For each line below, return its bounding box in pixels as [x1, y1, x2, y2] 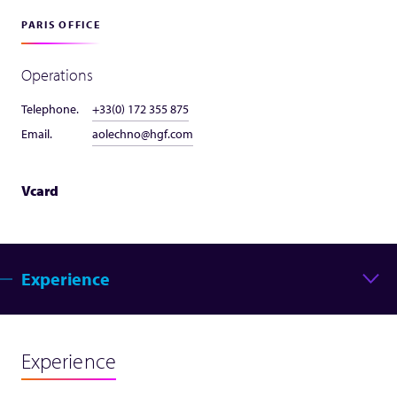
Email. [21, 126, 52, 142]
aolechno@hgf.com [92, 126, 193, 142]
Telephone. [21, 101, 79, 117]
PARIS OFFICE [21, 18, 101, 31]
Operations [21, 65, 94, 85]
